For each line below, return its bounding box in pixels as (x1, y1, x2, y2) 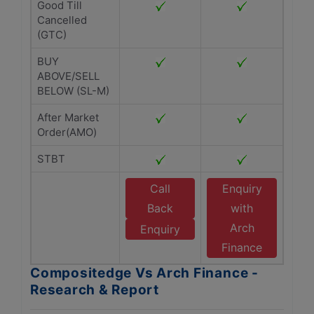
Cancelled (37, 13, 87, 27)
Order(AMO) (37, 125, 97, 139)
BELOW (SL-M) (37, 84, 109, 97)
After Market (37, 111, 99, 124)
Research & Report (30, 282, 159, 298)
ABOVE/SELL (37, 69, 100, 83)
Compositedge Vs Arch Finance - (30, 265, 259, 281)
